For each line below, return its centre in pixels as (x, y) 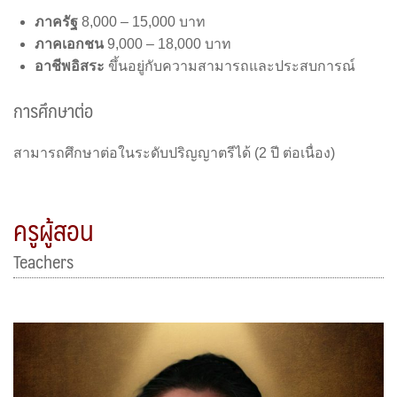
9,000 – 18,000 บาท (167, 43)
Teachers (43, 262)
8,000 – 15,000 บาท (142, 21)
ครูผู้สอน (54, 230)
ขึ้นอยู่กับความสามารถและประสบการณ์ (230, 66)
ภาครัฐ (56, 21)
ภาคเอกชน (69, 43)
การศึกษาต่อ (53, 110)
